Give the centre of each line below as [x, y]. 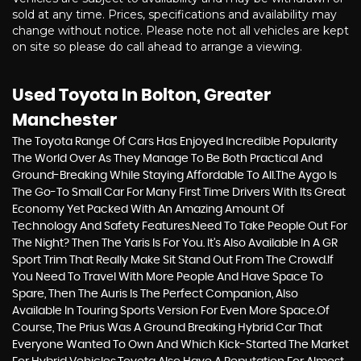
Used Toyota [65, 95]
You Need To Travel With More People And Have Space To [168, 277]
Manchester [64, 120]
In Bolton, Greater [195, 95]
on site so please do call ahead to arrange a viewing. [157, 46]
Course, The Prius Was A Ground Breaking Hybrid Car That [167, 328]
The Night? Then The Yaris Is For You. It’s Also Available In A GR [175, 243]
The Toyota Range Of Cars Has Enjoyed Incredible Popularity [175, 141]
